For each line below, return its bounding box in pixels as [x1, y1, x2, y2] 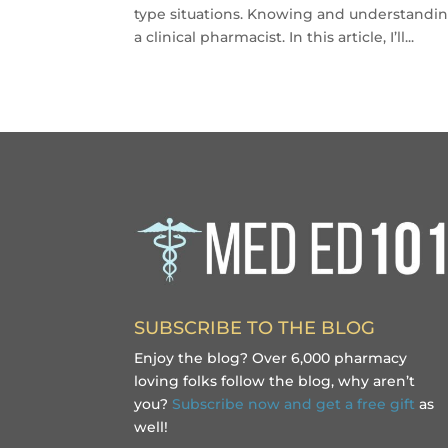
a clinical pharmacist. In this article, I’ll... [134, 27, 415, 46]
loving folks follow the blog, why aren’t [134, 371, 416, 390]
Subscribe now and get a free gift [172, 394, 416, 413]
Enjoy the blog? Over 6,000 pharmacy [134, 348, 408, 367]
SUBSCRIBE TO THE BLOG [134, 316, 376, 339]
